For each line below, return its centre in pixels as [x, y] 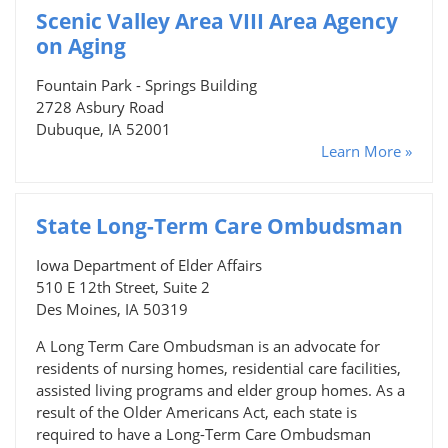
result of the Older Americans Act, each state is [196, 411]
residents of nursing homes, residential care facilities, [218, 367]
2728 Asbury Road [100, 106]
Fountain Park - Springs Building [146, 84]
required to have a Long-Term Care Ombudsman [203, 433]
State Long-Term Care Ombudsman [219, 225]
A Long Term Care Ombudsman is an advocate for [208, 345]
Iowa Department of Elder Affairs [149, 264]
